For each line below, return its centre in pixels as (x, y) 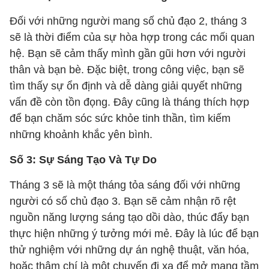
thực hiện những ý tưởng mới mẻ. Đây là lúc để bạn (134, 234)
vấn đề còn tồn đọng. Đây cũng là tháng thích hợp (129, 102)
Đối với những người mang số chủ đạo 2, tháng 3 (128, 21)
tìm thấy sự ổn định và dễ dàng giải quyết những (126, 86)
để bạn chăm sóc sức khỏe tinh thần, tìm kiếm (120, 118)
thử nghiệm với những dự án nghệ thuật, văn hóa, (129, 250)
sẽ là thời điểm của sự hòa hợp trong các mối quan (132, 37)
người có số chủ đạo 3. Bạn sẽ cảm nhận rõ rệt (123, 201)
